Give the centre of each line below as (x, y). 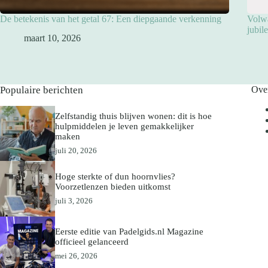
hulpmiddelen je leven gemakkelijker (125, 126)
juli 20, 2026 (76, 150)
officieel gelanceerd (92, 242)
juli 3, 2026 (74, 200)
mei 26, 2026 (77, 256)
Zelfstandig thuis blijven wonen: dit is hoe (134, 116)
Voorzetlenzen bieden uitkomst (113, 186)
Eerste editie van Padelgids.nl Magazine (130, 232)
